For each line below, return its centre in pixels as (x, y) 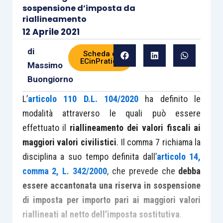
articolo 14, (179, 157)
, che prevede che (143, 171)
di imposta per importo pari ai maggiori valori (111, 200)
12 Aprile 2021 (51, 32)
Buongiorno (50, 79)
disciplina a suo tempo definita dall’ (89, 157)
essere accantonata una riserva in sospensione (111, 185)
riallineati (40, 214)
